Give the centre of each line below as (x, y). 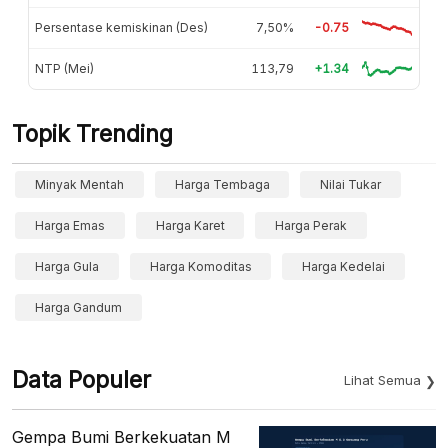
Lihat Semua (382, 379)
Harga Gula (67, 266)
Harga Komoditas (200, 266)
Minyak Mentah (79, 184)
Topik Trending (92, 133)
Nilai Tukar (351, 184)
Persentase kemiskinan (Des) (121, 27)
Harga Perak (311, 225)
